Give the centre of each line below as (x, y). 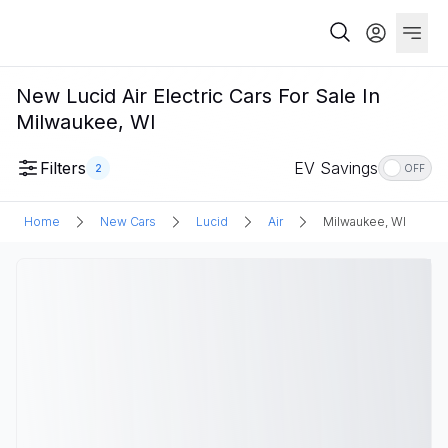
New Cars (128, 221)
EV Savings (336, 168)
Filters (63, 168)
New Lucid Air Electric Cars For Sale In (198, 96)
